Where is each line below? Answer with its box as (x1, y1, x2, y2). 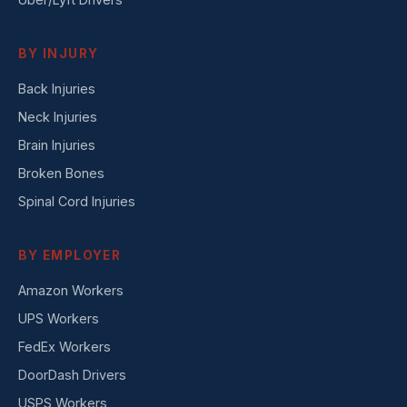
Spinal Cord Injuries (18, 194, 135, 209)
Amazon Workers (18, 283, 124, 298)
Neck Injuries (18, 109, 97, 124)
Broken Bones (18, 165, 104, 181)
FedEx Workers (18, 339, 111, 354)
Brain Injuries (18, 137, 95, 153)
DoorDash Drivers (18, 367, 126, 382)
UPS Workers (18, 311, 99, 326)
